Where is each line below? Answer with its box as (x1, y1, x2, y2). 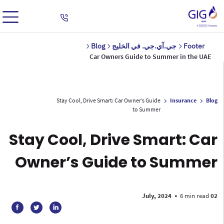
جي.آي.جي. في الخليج (113, 41, 178, 50)
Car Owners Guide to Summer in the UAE (90, 52, 213, 61)
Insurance (171, 96, 198, 104)
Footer (184, 41, 206, 50)
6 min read (181, 191, 210, 200)
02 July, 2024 (212, 191, 219, 200)
